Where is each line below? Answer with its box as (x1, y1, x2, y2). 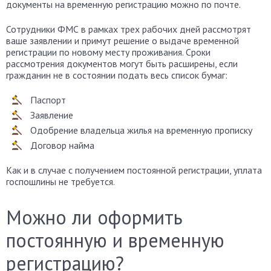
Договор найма (30, 139, 94, 151)
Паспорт (30, 94, 66, 106)
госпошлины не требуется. (6, 175, 115, 188)
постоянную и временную (6, 227, 224, 253)
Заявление (30, 109, 73, 121)
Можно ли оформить (6, 204, 183, 230)
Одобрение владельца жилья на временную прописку (30, 124, 252, 136)
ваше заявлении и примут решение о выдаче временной (6, 34, 239, 47)
